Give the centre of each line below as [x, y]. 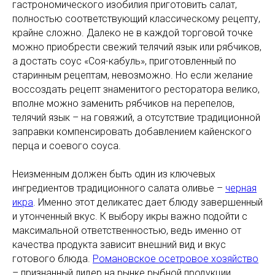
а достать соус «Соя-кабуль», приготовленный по [124, 61]
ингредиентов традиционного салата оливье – [119, 188]
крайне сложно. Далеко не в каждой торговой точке [133, 33]
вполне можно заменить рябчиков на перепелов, [123, 103]
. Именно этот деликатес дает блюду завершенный [148, 202]
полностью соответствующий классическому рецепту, [136, 18]
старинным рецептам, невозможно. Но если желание [133, 75]
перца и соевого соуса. [67, 145]
